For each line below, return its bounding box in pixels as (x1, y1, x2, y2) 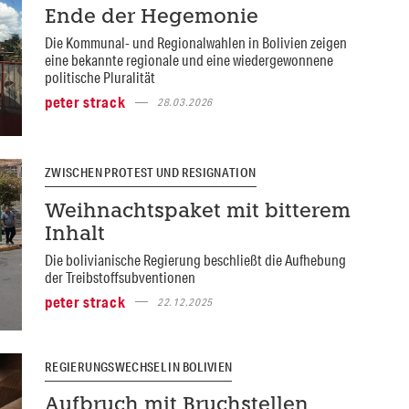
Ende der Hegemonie (44, 8, 258, 28)
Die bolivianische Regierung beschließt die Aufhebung (44, 249, 346, 269)
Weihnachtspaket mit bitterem (44, 202, 351, 222)
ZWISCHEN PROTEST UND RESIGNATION (44, 164, 257, 182)
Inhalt (44, 225, 105, 245)
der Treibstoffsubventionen (44, 267, 195, 287)
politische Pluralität (44, 68, 155, 88)
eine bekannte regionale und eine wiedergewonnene (44, 50, 333, 70)
